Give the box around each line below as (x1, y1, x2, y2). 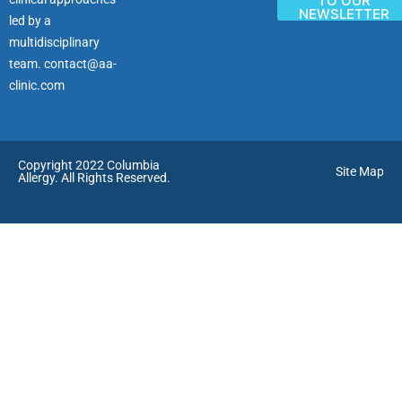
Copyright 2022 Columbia (18, 157, 160, 172)
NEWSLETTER (298, 5, 389, 23)
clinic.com (9, 77, 65, 92)
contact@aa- (44, 56, 117, 71)
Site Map (336, 163, 384, 179)
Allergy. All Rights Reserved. (18, 170, 170, 185)
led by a (9, 13, 51, 28)
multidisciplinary (9, 34, 100, 49)
